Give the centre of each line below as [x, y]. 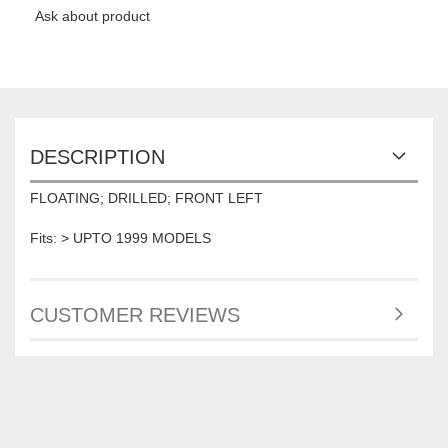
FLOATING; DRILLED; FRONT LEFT [146, 198]
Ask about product [92, 16]
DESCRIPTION [97, 157]
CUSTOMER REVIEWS [135, 315]
